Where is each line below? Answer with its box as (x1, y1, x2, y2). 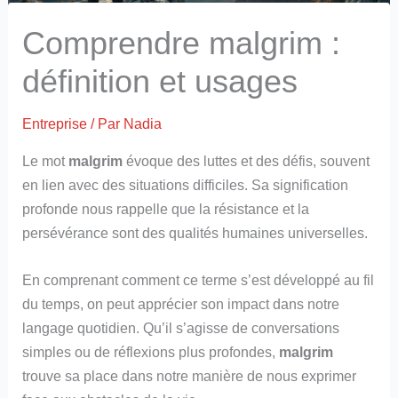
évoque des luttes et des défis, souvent (123, 152, 370, 169)
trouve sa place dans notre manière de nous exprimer (22, 367, 357, 384)
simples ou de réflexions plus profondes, (22, 343, 280, 360)
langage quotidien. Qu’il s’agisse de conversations (22, 319, 340, 336)
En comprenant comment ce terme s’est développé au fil (22, 271, 375, 288)
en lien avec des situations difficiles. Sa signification (22, 176, 349, 193)
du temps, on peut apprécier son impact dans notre (22, 295, 340, 312)
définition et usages (22, 63, 298, 100)
